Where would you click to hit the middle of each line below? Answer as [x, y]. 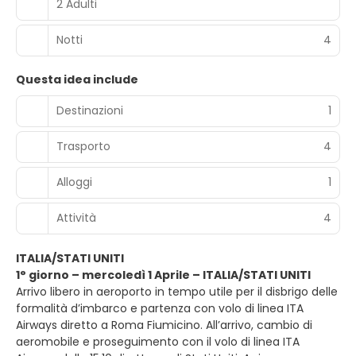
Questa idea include [77, 79]
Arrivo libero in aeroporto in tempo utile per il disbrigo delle [177, 291]
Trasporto [83, 146]
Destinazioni [90, 110]
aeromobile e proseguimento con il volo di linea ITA [158, 341]
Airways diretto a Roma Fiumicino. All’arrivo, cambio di [164, 325]
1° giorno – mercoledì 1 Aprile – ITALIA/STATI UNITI [163, 275]
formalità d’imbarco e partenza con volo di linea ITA [160, 308]
